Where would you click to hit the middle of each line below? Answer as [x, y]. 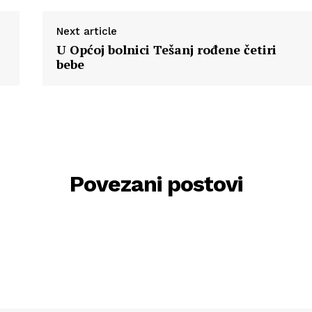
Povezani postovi [156, 184]
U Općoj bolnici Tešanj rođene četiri [166, 50]
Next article [86, 32]
